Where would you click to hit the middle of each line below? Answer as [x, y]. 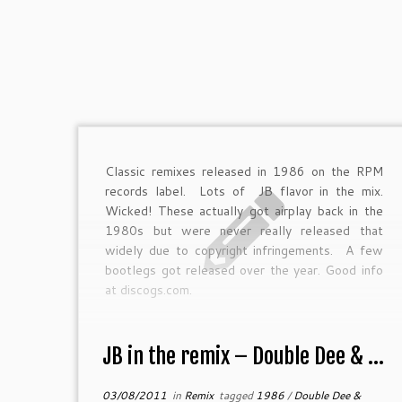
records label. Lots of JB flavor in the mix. [244, 192]
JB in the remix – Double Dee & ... [243, 356]
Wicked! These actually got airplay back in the [244, 211]
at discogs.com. [153, 290]
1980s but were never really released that [244, 231]
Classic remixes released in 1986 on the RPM [244, 172]
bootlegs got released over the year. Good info [244, 271]
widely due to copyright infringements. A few [244, 251]
